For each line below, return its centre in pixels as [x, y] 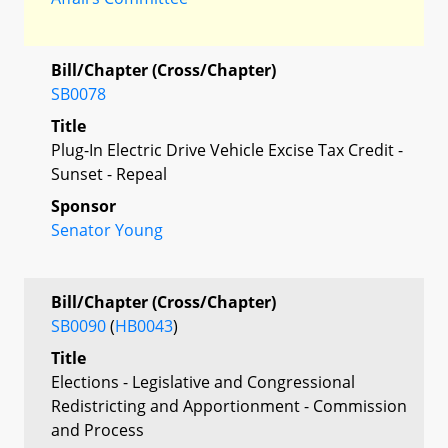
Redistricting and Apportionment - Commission [229, 405]
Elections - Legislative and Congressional [203, 381]
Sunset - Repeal [109, 173]
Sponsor [83, 205]
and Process [97, 429]
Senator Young [107, 229]
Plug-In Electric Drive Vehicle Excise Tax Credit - [227, 149]
